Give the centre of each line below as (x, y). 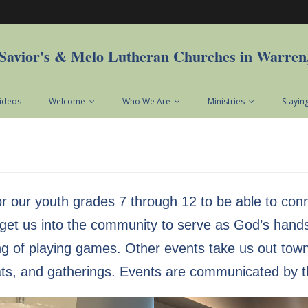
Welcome (67, 101)
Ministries (226, 101)
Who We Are (146, 101)
